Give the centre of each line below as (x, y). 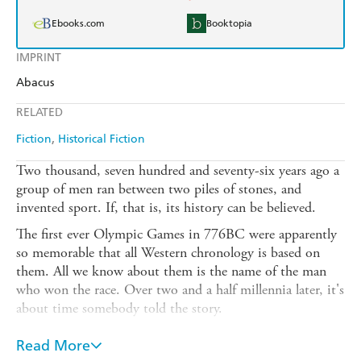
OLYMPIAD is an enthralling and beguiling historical (167, 335)
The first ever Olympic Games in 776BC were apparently (176, 234)
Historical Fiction (102, 139)
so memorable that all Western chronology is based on (168, 253)
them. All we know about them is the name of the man (171, 272)
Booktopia (229, 24)
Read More (53, 346)
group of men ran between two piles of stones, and (159, 189)
